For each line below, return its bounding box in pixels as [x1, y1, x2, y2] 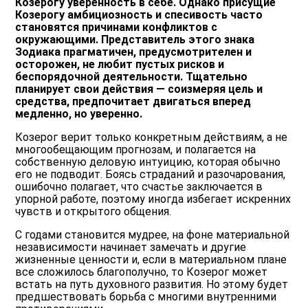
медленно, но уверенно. [15, 107, 143, 121]
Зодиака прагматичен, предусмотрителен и [15, 45, 252, 59]
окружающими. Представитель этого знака [15, 33, 255, 47]
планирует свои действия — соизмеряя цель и [15, 82, 263, 96]
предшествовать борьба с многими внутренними [15, 290, 277, 304]
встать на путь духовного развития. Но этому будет [15, 278, 289, 291]
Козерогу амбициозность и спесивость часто [15, 8, 263, 22]
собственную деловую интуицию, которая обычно [15, 155, 281, 169]
